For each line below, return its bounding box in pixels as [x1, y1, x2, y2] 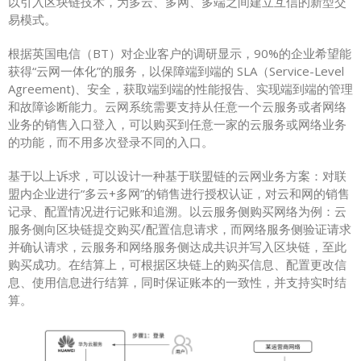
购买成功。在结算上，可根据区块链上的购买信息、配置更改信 [8, 256, 346, 273]
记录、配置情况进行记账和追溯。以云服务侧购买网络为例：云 [8, 203, 346, 220]
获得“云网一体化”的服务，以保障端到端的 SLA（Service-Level [8, 63, 344, 80]
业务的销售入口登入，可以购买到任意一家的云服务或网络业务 [8, 116, 346, 133]
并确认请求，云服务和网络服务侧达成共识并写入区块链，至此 [8, 239, 346, 255]
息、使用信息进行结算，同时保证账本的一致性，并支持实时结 [8, 274, 346, 291]
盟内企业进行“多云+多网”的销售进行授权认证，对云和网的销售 [8, 185, 350, 202]
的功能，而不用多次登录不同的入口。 [8, 134, 214, 151]
